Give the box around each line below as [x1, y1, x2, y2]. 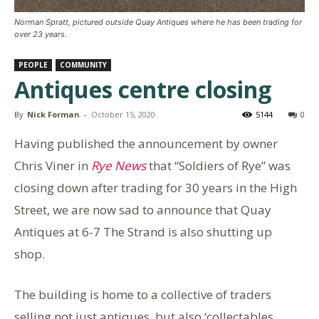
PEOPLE [19, 60, 48, 70]
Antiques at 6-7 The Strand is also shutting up [14, 224, 272, 240]
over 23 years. [14, 29, 67, 39]
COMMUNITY [60, 60, 107, 70]
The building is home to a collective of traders [14, 286, 271, 303]
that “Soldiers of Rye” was [146, 157, 291, 174]
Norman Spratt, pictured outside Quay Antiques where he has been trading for [14, 17, 302, 27]
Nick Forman [27, 109, 80, 120]
